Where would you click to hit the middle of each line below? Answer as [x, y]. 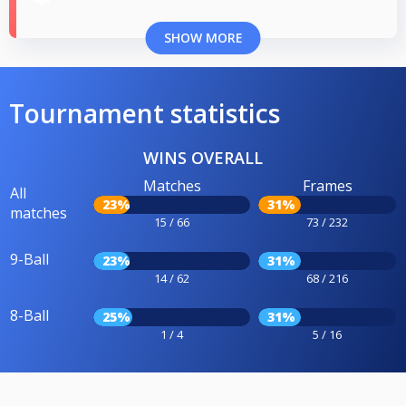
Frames [327, 186]
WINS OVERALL [203, 158]
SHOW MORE [203, 38]
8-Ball [29, 316]
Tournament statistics [145, 114]
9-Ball [29, 260]
